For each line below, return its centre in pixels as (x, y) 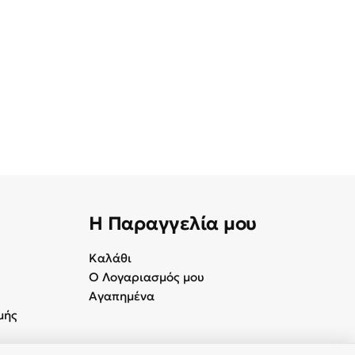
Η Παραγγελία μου (173, 223)
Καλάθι (110, 258)
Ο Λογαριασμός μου (147, 277)
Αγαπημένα (122, 296)
